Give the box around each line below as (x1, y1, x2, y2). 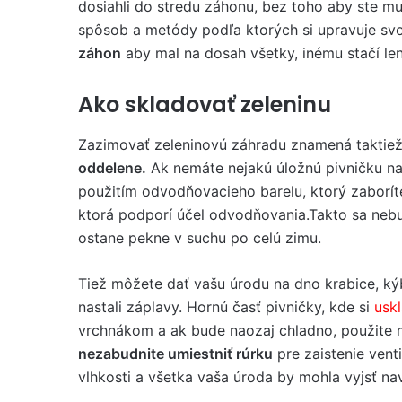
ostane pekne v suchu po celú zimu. (78, 228, 321, 247)
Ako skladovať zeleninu (78, 90, 331, 119)
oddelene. (78, 158, 146, 177)
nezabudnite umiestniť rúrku (78, 344, 273, 363)
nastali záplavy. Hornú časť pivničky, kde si (78, 297, 374, 316)
